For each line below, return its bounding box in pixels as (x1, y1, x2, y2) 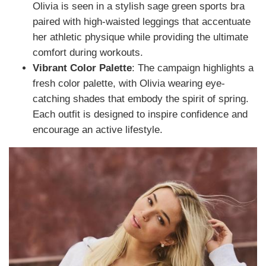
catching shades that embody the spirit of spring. (33, 93, 249, 104)
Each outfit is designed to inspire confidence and (33, 108, 248, 120)
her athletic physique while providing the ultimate (33, 31, 248, 43)
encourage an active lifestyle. (33, 123, 163, 135)
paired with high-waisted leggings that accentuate (33, 15, 251, 27)
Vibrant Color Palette (33, 62, 132, 74)
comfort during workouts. (33, 46, 143, 58)
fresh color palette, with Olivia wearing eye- (33, 77, 225, 89)
